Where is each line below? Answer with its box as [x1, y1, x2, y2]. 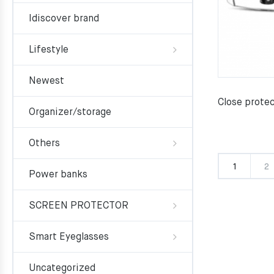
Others [29, 139, 60, 149]
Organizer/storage [29, 108, 111, 117]
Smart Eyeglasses [29, 232, 109, 242]
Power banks [29, 170, 87, 180]
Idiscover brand [29, 14, 99, 24]
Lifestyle [29, 45, 68, 55]
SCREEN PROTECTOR [29, 201, 128, 211]
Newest [29, 76, 64, 86]
